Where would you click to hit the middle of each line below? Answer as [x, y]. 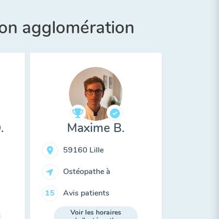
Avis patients [86, 193]
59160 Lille [83, 150]
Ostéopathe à [87, 171]
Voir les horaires [96, 212]
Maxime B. [96, 128]
